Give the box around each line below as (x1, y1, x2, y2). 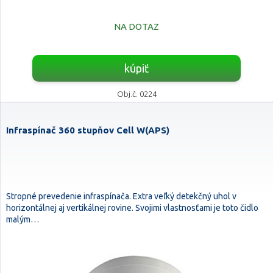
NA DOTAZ (114, 21, 159, 32)
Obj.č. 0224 (116, 90, 157, 98)
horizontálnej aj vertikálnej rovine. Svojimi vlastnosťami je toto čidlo (6, 203, 258, 213)
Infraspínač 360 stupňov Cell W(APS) (6, 125, 169, 135)
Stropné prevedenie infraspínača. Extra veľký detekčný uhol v (6, 191, 236, 201)
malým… (6, 214, 39, 224)
